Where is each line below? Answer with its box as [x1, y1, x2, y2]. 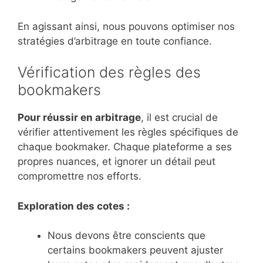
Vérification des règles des [18, 63, 201, 82]
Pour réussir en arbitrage [18, 112, 141, 124]
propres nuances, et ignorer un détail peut [18, 156, 215, 168]
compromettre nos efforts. [18, 170, 141, 183]
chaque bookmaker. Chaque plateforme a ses [18, 141, 232, 153]
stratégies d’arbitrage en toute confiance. [18, 35, 212, 47]
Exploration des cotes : [18, 200, 130, 212]
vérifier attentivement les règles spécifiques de [18, 126, 238, 139]
